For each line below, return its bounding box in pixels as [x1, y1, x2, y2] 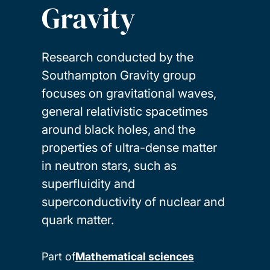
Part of [41, 250, 75, 263]
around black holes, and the [41, 122, 195, 137]
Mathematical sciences [75, 250, 194, 263]
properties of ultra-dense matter [41, 140, 217, 155]
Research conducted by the [41, 49, 193, 64]
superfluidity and [41, 176, 135, 191]
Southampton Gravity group [41, 67, 196, 83]
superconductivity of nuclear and [41, 194, 225, 209]
